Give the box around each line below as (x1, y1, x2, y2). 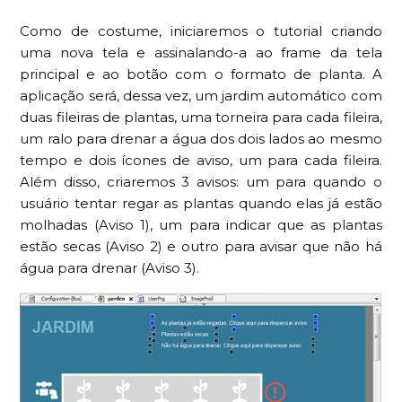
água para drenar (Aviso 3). (20, 258, 200, 276)
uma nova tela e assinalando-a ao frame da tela (20, 43, 382, 61)
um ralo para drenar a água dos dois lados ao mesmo (20, 129, 382, 147)
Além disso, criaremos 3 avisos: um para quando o (20, 172, 382, 190)
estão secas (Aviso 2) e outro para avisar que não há (20, 237, 382, 255)
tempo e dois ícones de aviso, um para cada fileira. (20, 151, 382, 169)
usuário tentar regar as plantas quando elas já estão (20, 194, 382, 212)
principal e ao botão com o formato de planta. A (20, 65, 382, 83)
